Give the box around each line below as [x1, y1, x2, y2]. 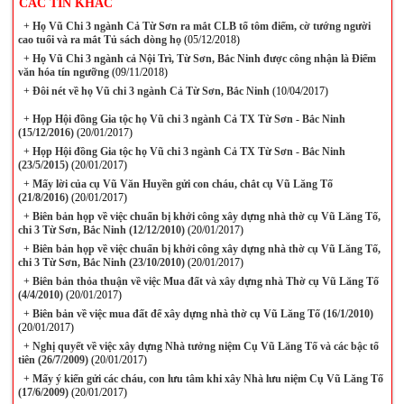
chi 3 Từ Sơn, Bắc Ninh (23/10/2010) [17, 256, 185, 269]
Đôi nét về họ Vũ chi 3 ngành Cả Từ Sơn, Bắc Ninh [29, 85, 270, 97]
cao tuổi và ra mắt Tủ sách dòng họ [17, 33, 181, 46]
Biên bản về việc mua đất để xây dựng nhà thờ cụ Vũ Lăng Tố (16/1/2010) [29, 308, 373, 320]
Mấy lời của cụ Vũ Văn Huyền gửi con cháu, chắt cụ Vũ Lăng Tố [29, 178, 333, 190]
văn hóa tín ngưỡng [17, 66, 109, 78]
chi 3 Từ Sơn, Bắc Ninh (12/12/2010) [17, 224, 185, 236]
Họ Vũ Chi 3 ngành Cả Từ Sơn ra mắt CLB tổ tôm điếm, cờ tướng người [29, 20, 371, 32]
